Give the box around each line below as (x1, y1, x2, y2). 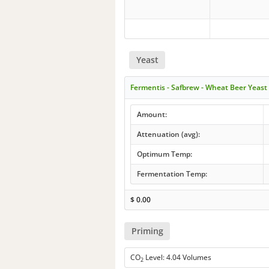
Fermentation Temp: (136, 168, 207, 179)
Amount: (136, 109, 167, 119)
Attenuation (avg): (136, 128, 200, 139)
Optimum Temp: (136, 148, 192, 159)
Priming (131, 225, 163, 237)
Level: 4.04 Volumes (144, 252, 212, 263)
